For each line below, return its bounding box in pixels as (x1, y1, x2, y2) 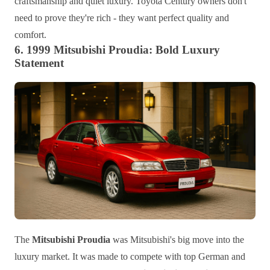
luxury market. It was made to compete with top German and (14, 251, 245, 262)
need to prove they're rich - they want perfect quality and (14, 12, 229, 23)
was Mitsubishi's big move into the (110, 234, 244, 245)
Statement (14, 56, 64, 69)
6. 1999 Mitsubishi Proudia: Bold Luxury (14, 43, 220, 56)
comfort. (14, 29, 46, 40)
